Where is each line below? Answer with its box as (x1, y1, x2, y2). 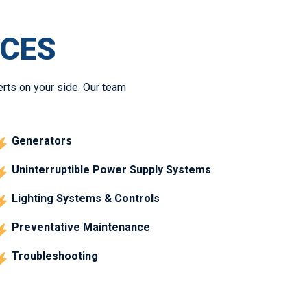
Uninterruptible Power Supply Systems (12, 162, 212, 176)
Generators (12, 134, 73, 147)
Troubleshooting (12, 249, 99, 262)
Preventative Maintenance (12, 220, 151, 234)
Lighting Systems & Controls (12, 191, 160, 205)
